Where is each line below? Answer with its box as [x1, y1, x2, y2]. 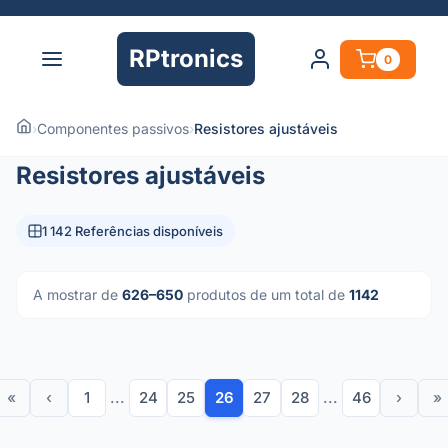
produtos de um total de [183, 286, 349, 303]
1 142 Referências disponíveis [42, 223, 223, 239]
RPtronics [129, 44, 243, 73]
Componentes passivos [37, 120, 189, 137]
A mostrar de [33, 286, 122, 303]
